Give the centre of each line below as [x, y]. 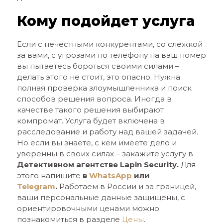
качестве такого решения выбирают [90, 110]
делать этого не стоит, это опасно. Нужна [98, 77]
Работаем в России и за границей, [127, 186]
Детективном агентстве [68, 165]
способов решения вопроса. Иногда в [94, 99]
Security [160, 165]
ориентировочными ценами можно [88, 208]
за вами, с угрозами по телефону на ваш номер [111, 55]
